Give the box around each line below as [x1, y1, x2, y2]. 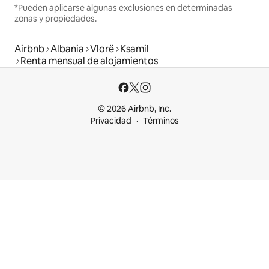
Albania [50, 43, 84, 56]
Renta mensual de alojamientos [20, 55, 158, 68]
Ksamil [120, 43, 149, 56]
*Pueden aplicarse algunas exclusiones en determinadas [14, 2, 232, 14]
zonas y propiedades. [14, 13, 97, 25]
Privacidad [90, 115, 131, 127]
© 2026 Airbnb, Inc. [98, 103, 171, 115]
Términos [142, 115, 179, 127]
